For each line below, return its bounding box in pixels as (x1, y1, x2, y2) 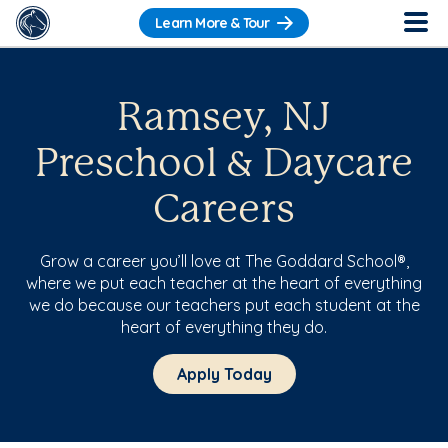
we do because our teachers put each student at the (28, 295, 420, 315)
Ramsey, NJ (117, 100, 331, 138)
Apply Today (176, 364, 272, 384)
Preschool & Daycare (35, 146, 413, 184)
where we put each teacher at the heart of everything (26, 273, 422, 293)
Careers (153, 192, 295, 230)
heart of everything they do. (121, 317, 327, 337)
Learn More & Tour (155, 14, 270, 33)
